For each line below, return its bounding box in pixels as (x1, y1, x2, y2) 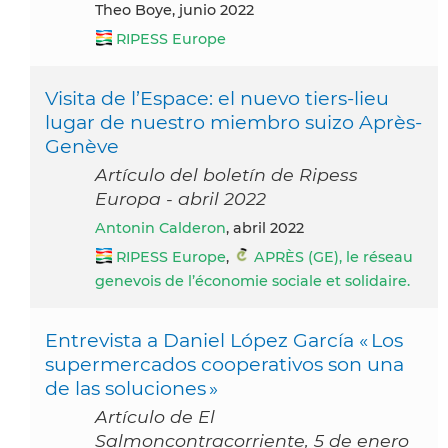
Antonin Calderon (106, 218, 226, 237)
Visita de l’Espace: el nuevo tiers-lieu (45, 85, 389, 110)
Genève (45, 133, 119, 158)
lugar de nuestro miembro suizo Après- (45, 109, 422, 134)
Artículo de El (95, 405, 215, 427)
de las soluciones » (45, 375, 218, 400)
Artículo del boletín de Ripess (95, 163, 358, 185)
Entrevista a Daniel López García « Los (45, 327, 403, 352)
